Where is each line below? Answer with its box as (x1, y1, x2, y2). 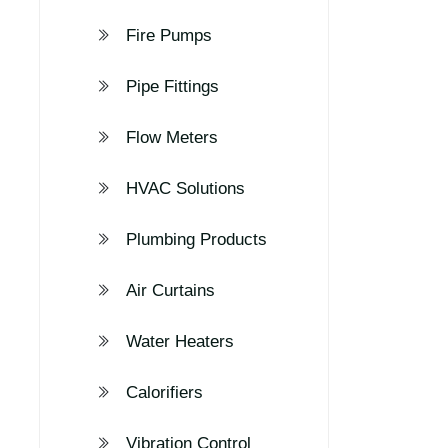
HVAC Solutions (126, 179, 245, 198)
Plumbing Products (126, 230, 267, 249)
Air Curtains (126, 281, 215, 300)
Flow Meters (126, 128, 218, 147)
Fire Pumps (126, 26, 212, 45)
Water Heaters (126, 332, 234, 351)
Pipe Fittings (126, 77, 219, 96)
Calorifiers (126, 383, 203, 402)
